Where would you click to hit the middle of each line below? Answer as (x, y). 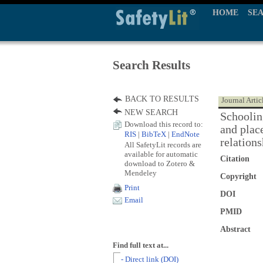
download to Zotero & (160, 163)
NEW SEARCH (151, 112)
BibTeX (154, 134)
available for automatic (161, 154)
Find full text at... (141, 245)
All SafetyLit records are (163, 145)
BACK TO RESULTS (162, 99)
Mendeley (141, 173)
